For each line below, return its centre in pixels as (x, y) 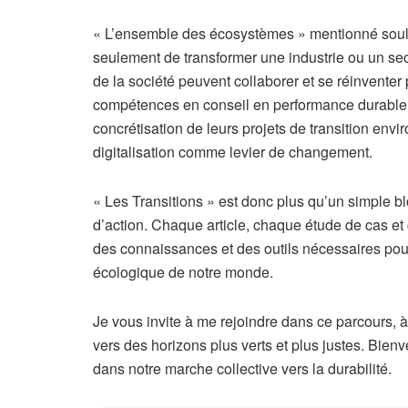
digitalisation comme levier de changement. (233, 151)
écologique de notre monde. (183, 271)
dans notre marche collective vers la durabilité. (242, 368)
